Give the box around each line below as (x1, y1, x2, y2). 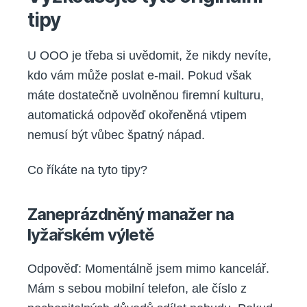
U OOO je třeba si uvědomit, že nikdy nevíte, (27, 48, 271, 62)
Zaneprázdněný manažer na (27, 204, 234, 225)
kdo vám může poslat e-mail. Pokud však (27, 68, 251, 82)
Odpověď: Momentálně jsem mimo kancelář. (27, 262, 269, 276)
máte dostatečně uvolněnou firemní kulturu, (27, 88, 264, 102)
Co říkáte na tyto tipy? (27, 163, 147, 177)
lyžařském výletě (27, 225, 155, 245)
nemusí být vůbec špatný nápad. (27, 127, 205, 142)
